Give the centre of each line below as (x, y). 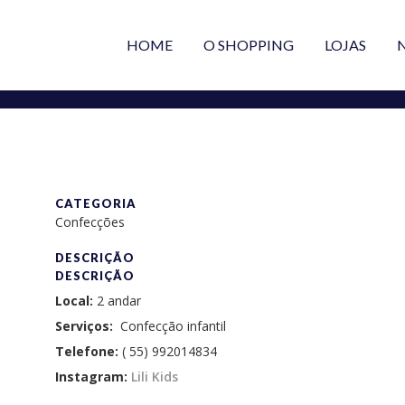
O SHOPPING (249, 45)
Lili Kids (154, 377)
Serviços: (84, 326)
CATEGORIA (95, 203)
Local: (74, 301)
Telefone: (88, 351)
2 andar (117, 301)
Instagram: (93, 377)
